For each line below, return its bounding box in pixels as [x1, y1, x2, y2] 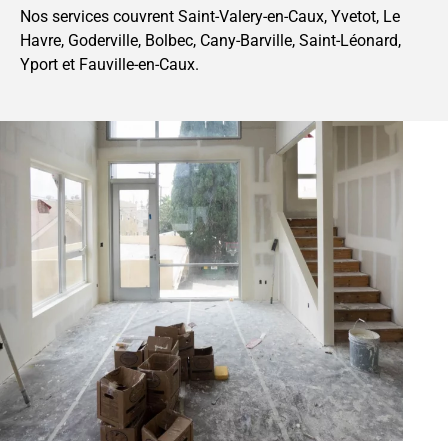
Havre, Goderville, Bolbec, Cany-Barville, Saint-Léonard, [20, 31, 401, 51]
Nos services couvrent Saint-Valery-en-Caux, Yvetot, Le [20, 7, 400, 27]
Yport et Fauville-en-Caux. [20, 55, 199, 75]
